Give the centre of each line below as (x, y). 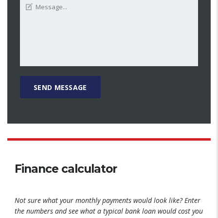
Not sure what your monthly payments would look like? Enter (108, 200)
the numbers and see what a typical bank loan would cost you (109, 211)
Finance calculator (66, 169)
